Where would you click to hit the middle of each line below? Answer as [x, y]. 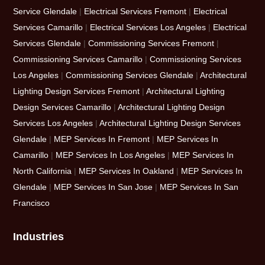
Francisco [32, 203]
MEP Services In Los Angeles [111, 155]
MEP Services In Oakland [127, 171]
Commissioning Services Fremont [151, 43]
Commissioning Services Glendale [130, 75]
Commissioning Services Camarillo [78, 59]
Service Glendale [45, 11]
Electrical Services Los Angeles [148, 27]
